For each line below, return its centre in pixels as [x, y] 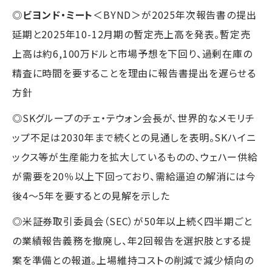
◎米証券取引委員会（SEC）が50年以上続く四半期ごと [132, 221]
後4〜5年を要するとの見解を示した [91, 195]
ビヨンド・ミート [58, 14]
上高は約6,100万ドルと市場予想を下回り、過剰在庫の [132, 53]
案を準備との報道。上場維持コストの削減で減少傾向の [133, 260]
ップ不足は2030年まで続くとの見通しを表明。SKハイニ [134, 137]
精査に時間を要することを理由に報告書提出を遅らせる [134, 73]
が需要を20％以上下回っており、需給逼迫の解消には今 [134, 176]
